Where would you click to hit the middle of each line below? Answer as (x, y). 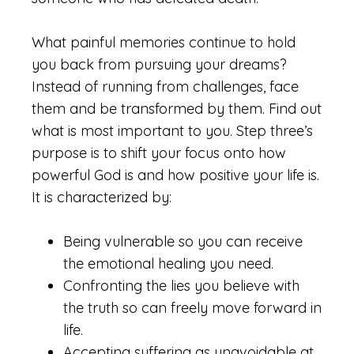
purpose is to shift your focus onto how (159, 153)
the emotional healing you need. (168, 264)
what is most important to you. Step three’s (172, 131)
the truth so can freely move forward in (192, 308)
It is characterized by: (102, 197)
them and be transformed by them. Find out (177, 109)
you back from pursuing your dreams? (159, 64)
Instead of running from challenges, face (165, 87)
